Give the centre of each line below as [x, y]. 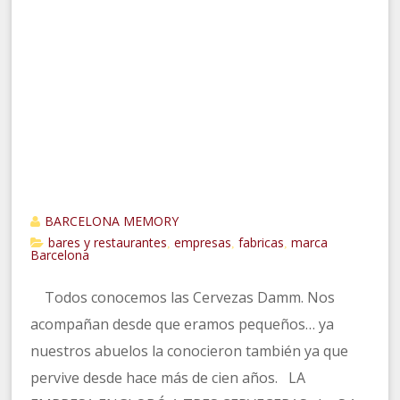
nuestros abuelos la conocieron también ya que [190, 351]
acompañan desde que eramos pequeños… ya [183, 324]
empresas [203, 242]
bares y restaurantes [108, 242]
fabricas [262, 242]
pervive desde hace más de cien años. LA [168, 378]
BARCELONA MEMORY [112, 221]
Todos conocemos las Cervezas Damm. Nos [183, 297]
